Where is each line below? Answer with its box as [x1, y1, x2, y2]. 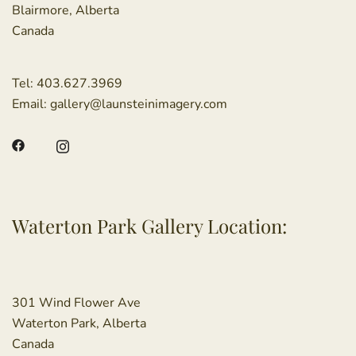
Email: [12, 95, 50, 114]
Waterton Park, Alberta [12, 315, 146, 333]
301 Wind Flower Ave [12, 294, 141, 312]
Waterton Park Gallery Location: [12, 213, 287, 239]
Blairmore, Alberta [12, 2, 119, 20]
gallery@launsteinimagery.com [50, 95, 227, 114]
